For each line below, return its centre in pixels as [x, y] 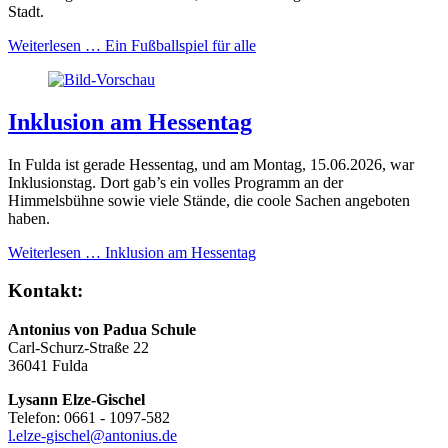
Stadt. [26, 11]
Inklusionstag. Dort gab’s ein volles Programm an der [175, 182]
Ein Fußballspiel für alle [178, 45]
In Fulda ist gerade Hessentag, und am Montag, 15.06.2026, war [211, 164]
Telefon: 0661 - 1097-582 [89, 418]
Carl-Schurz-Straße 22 [78, 348]
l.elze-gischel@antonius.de [92, 436]
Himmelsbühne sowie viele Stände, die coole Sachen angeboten [209, 200]
